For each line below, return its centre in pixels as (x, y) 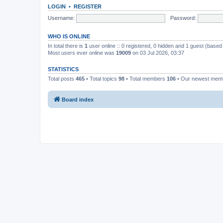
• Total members (146, 79)
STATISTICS (63, 69)
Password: (183, 18)
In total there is (66, 46)
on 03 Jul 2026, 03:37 (158, 53)
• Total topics (102, 79)
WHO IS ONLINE (69, 36)
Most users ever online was (82, 53)
